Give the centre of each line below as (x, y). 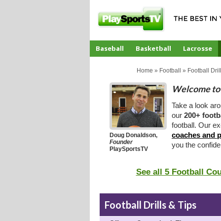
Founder (121, 142)
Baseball (110, 49)
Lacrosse (198, 49)
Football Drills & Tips (150, 205)
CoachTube (113, 65)
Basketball (153, 49)
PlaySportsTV (129, 149)
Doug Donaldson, (133, 135)
